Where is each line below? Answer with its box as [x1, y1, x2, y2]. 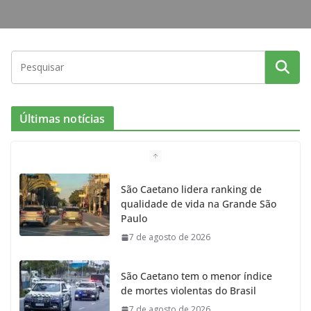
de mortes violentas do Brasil [121, 284, 256, 298]
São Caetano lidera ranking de [121, 183, 262, 196]
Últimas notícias [19, 111, 106, 127]
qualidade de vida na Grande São [121, 197, 276, 211]
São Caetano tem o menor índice [121, 269, 272, 283]
